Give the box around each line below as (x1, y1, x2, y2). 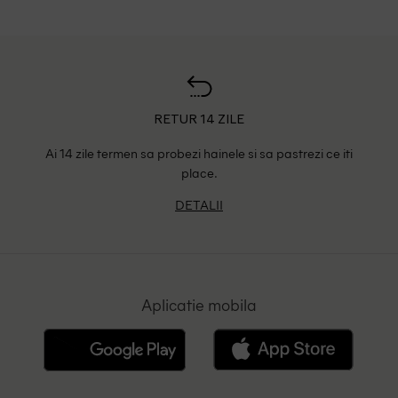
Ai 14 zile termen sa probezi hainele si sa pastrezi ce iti (45, 144, 353, 163)
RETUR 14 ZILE (154, 114, 244, 128)
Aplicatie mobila (141, 293, 257, 316)
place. (180, 163, 218, 182)
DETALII (175, 195, 223, 214)
